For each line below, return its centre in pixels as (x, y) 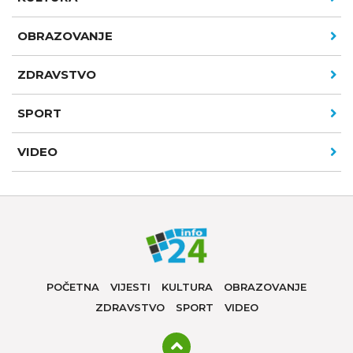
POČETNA (73, 287)
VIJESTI (130, 287)
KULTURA (187, 287)
